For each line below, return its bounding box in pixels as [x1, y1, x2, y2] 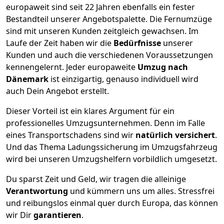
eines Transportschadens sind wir [6, 129, 135, 141]
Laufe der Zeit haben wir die [6, 37, 113, 49]
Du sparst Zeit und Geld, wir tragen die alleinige [6, 173, 186, 185]
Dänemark [6, 73, 50, 85]
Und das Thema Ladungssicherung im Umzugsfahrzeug [6, 141, 217, 153]
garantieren [33, 209, 81, 221]
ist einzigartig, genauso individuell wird [50, 73, 198, 85]
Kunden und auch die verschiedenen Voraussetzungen [6, 49, 213, 61]
